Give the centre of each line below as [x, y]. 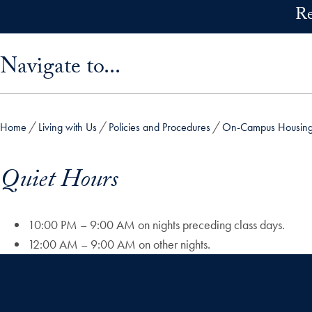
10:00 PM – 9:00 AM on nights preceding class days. [156, 225]
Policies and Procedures [159, 127]
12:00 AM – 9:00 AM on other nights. [119, 244]
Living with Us [68, 127]
